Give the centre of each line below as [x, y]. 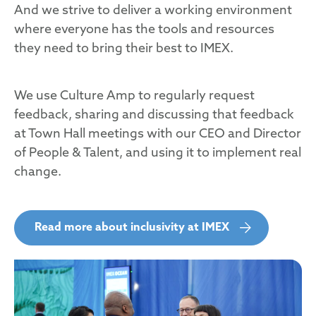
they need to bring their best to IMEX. [124, 49]
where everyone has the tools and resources [144, 30]
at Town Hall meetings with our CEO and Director [158, 134]
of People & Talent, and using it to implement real [158, 153]
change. [38, 172]
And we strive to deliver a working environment [153, 11]
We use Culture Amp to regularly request [134, 96]
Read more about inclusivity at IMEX [132, 227]
